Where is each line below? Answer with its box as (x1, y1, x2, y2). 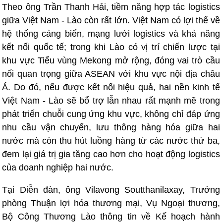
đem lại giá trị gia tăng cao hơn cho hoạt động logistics (2, 149, 220, 159)
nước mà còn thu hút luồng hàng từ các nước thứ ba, (2, 136, 220, 146)
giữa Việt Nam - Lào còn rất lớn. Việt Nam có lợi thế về (2, 15, 220, 25)
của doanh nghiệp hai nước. (2, 163, 114, 172)
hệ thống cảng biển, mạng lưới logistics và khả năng (2, 29, 220, 39)
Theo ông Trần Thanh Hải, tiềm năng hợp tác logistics (2, 2, 220, 12)
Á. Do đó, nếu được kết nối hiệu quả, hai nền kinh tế (2, 82, 220, 92)
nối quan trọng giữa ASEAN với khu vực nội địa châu (2, 69, 220, 79)
